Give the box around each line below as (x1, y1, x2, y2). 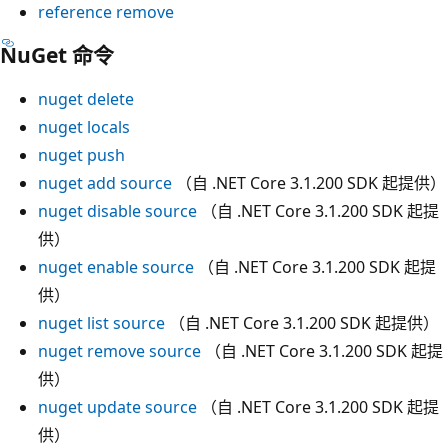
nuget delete (38, 87, 134, 110)
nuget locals (38, 115, 130, 138)
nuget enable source (38, 255, 194, 278)
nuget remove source (38, 339, 201, 362)
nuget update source (38, 395, 197, 418)
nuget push (38, 143, 125, 166)
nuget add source (38, 171, 172, 194)
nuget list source (38, 311, 165, 334)
